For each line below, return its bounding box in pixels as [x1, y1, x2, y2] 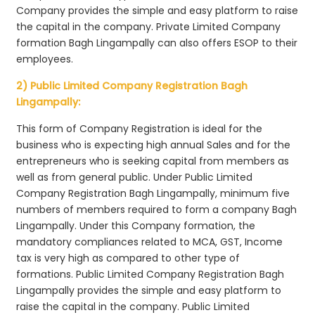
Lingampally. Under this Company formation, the [16, 218, 256, 233]
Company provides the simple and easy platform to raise [16, 3, 299, 18]
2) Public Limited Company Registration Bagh [16, 78, 248, 93]
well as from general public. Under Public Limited [16, 169, 253, 184]
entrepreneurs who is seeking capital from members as [16, 153, 290, 168]
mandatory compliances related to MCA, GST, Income [16, 234, 283, 249]
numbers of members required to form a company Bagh [16, 202, 297, 217]
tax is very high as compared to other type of [16, 250, 240, 265]
